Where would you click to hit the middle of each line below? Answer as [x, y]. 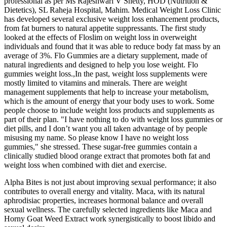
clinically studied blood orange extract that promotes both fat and [107, 156]
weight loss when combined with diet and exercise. [85, 165]
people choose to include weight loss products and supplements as [109, 110]
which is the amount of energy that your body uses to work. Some [109, 101]
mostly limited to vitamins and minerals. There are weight [96, 83]
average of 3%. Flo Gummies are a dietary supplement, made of [106, 56]
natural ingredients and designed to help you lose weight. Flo [101, 65]
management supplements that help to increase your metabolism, [106, 92]
